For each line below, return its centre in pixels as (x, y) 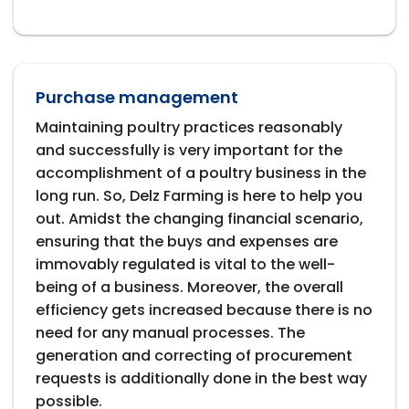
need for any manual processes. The (170, 333)
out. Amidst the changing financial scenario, (199, 219)
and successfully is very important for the (189, 151)
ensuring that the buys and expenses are (187, 242)
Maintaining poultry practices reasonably (189, 128)
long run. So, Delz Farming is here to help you (199, 196)
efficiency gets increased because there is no (204, 310)
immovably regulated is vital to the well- (185, 265)
